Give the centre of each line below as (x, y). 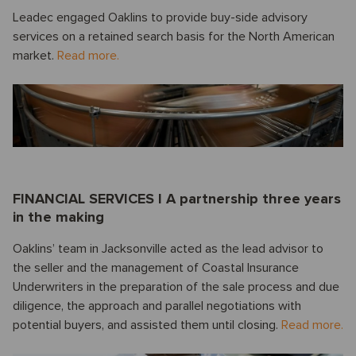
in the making (58, 217)
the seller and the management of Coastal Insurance (156, 268)
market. (35, 55)
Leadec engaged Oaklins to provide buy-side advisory (160, 17)
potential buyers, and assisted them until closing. (147, 325)
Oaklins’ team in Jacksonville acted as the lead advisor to (168, 249)
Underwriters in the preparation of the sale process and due (176, 287)
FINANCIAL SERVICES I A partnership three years (177, 198)
